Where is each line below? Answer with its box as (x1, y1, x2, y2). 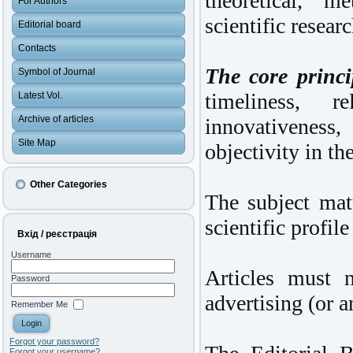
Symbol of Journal (18, 66, 95, 77)
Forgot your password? (9, 336, 99, 347)
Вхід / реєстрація (17, 229, 97, 240)
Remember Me (11, 299, 69, 309)
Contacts (18, 43, 56, 54)
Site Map (18, 137, 56, 148)
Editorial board (18, 19, 81, 30)
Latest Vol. (18, 90, 62, 101)
